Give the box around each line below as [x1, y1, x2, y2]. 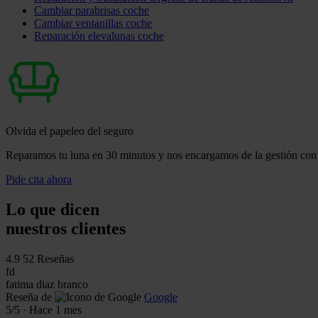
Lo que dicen [6, 199, 99, 219]
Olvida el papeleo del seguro [6, 124, 133, 137]
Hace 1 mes [29, 303, 82, 316]
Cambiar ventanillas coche [34, 16, 152, 29]
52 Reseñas [23, 252, 74, 265]
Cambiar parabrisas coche [34, 4, 149, 16]
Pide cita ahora [6, 172, 72, 185]
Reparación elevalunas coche [34, 29, 164, 42]
